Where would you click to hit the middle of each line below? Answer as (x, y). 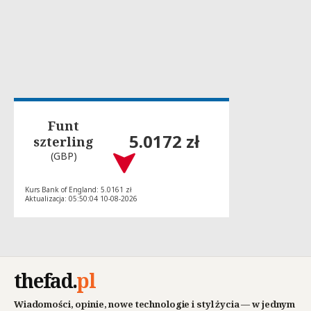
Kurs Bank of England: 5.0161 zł (78, 190)
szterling (64, 141)
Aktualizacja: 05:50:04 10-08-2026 (81, 199)
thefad (43, 281)
